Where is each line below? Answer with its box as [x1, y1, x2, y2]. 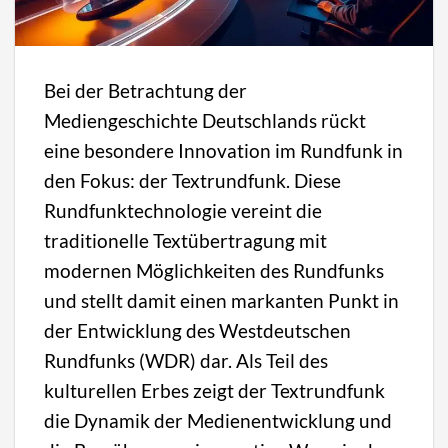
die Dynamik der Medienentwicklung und [44, 408, 393, 432]
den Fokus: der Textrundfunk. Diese [44, 168, 342, 192]
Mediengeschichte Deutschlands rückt [44, 108, 367, 132]
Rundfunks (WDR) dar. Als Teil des [44, 348, 329, 372]
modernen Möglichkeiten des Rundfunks [44, 258, 385, 282]
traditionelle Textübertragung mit [44, 228, 328, 252]
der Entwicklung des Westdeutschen [44, 318, 352, 342]
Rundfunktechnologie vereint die [44, 198, 323, 222]
